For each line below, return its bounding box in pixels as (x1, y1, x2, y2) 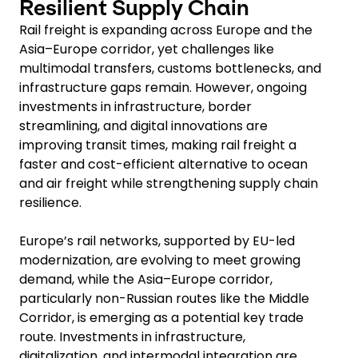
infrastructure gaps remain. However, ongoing (19, 78, 307, 97)
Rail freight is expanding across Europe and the (19, 20, 312, 39)
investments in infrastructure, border (19, 97, 252, 116)
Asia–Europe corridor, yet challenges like (19, 39, 274, 58)
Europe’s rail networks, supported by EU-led (19, 231, 295, 250)
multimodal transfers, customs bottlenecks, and (19, 58, 321, 78)
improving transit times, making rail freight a (19, 135, 296, 154)
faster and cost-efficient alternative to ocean (19, 154, 308, 173)
